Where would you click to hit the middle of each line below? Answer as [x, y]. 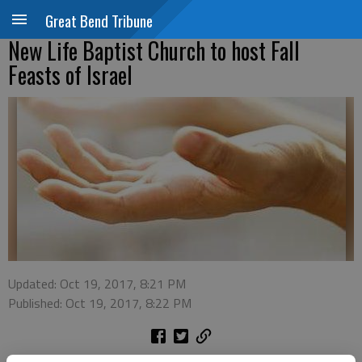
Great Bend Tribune [99, 20]
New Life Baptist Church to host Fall [154, 51]
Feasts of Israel [70, 75]
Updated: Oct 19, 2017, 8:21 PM [97, 284]
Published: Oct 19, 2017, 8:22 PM [100, 303]
